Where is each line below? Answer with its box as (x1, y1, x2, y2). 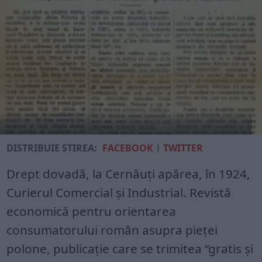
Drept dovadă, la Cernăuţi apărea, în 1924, (6, 165, 251, 182)
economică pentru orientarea (6, 202, 177, 219)
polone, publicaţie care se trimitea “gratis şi (6, 240, 254, 257)
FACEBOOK (102, 141, 154, 154)
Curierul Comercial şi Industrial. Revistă (6, 184, 232, 201)
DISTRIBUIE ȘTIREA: (6, 141, 98, 154)
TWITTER (163, 141, 204, 154)
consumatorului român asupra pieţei (6, 221, 218, 238)
